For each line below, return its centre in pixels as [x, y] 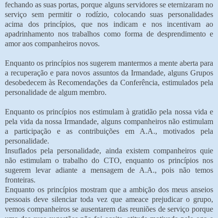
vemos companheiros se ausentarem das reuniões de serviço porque [109, 209]
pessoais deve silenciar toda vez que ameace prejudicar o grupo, [109, 199]
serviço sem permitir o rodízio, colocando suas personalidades [109, 14]
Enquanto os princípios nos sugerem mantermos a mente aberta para [109, 63]
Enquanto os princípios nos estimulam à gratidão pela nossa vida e [109, 111]
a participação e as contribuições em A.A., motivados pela [109, 131]
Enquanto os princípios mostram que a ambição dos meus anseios [109, 189]
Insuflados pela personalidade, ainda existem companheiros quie [109, 150]
